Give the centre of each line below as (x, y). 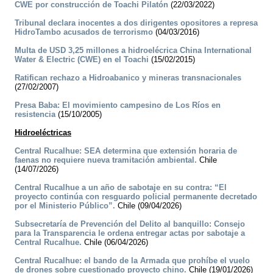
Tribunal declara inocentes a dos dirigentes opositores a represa (136, 23)
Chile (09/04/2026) (148, 206)
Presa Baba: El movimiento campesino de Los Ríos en (118, 105)
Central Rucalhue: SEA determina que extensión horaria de (126, 151)
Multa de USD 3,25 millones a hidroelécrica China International (133, 51)
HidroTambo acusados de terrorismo (84, 32)
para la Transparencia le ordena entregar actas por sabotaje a (130, 233)
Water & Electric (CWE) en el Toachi (82, 60)
